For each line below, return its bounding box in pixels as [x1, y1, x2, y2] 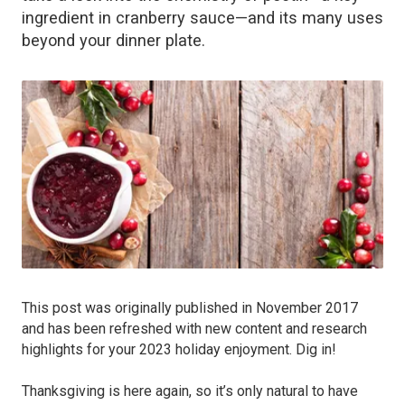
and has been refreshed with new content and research [22, 320, 367, 338]
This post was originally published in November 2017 [22, 299, 358, 317]
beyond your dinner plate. [22, 30, 205, 50]
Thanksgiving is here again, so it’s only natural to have [22, 382, 358, 400]
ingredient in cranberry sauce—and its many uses [22, 7, 383, 27]
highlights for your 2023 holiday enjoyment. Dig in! [22, 341, 336, 359]
